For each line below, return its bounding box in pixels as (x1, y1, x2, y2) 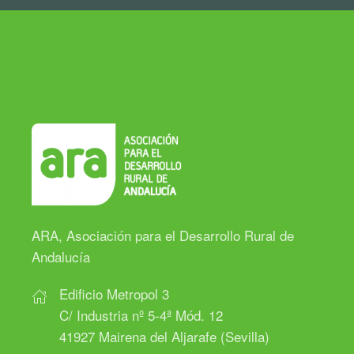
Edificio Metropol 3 (59, 284, 169, 304)
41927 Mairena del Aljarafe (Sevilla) (59, 326, 269, 347)
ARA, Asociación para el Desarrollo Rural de (32, 225, 294, 246)
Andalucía (32, 247, 90, 267)
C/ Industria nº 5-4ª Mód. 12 (59, 305, 223, 326)
